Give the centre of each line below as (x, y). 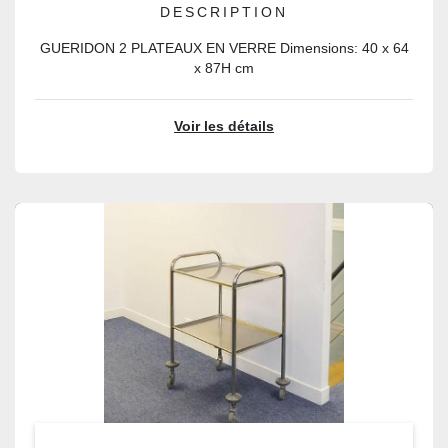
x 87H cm (224, 68)
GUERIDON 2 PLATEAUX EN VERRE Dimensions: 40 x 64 (224, 48)
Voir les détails (224, 126)
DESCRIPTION (224, 12)
